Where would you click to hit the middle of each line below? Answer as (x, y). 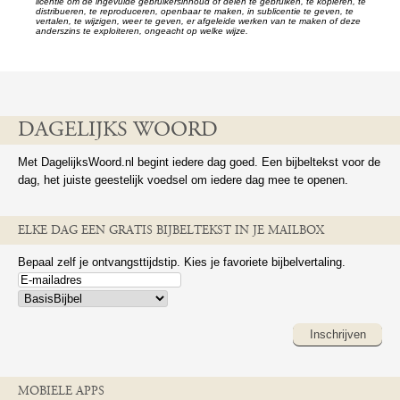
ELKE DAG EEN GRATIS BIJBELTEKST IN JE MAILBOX (171, 231)
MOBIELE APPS (61, 392)
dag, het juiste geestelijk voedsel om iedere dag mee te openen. (183, 180)
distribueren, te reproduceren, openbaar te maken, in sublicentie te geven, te (195, 11)
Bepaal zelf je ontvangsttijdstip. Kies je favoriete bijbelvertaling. (182, 262)
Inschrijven (337, 334)
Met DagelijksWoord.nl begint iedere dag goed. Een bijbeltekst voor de (199, 162)
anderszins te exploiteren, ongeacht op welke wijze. (142, 31)
